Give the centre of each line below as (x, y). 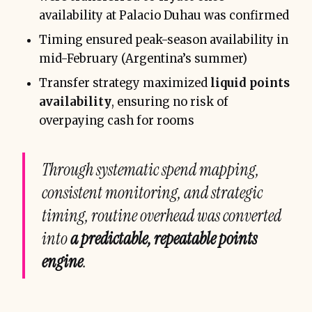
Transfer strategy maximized (125, 83)
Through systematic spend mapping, (150, 169)
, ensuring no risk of (170, 102)
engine (62, 261)
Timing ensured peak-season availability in (164, 40)
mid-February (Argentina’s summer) (143, 58)
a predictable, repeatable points (164, 238)
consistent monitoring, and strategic (152, 192)
